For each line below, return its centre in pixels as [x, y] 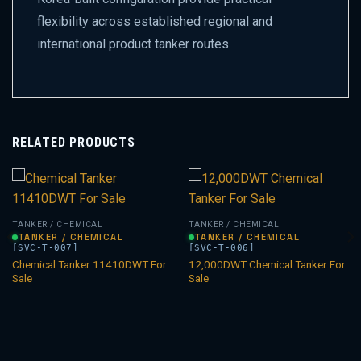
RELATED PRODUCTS [74, 142]
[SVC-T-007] [45, 247]
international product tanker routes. [134, 44]
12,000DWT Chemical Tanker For [267, 264]
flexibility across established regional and [155, 22]
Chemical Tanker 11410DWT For [89, 264]
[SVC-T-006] [222, 247]
